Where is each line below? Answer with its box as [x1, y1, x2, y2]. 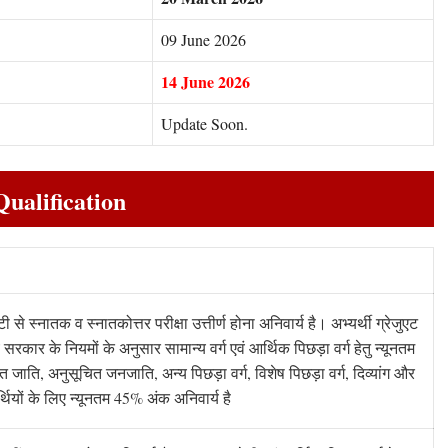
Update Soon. [161, 112, 248, 134]
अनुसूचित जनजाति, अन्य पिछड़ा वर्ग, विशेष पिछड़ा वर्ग [44, 362, 345, 384]
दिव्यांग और [349, 362, 415, 384]
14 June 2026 [161, 69, 250, 93]
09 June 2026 [161, 28, 246, 50]
